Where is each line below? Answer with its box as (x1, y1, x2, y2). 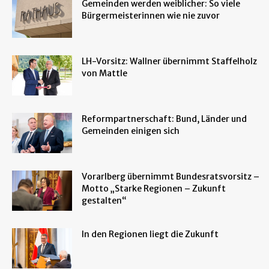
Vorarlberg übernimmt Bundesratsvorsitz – (82, 171, 259, 183)
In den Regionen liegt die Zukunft (82, 229, 219, 240)
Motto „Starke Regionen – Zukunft (82, 183, 226, 195)
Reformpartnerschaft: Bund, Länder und (82, 113, 247, 125)
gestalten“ (82, 195, 127, 207)
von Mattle (82, 68, 127, 79)
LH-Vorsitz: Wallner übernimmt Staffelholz (82, 56, 257, 67)
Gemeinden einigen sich (82, 125, 180, 137)
